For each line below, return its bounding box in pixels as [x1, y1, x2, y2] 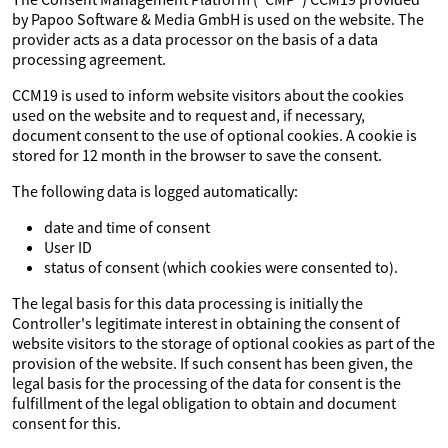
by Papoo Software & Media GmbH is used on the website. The [12, 9, 424, 29]
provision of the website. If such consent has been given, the [12, 353, 413, 373]
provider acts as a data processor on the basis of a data [12, 29, 378, 49]
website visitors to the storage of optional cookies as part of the [12, 333, 435, 353]
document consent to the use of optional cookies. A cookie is [12, 125, 417, 145]
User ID [44, 237, 92, 257]
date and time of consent [44, 217, 210, 237]
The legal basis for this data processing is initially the [12, 293, 363, 313]
